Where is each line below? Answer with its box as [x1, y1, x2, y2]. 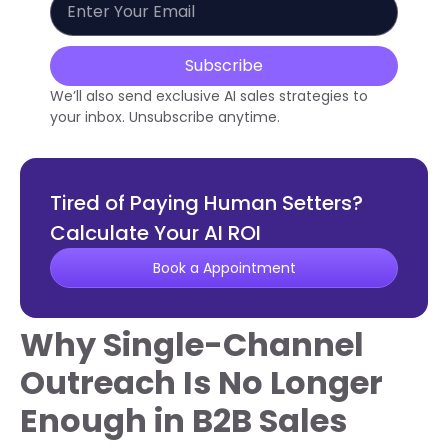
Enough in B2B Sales [20, 397, 347, 443]
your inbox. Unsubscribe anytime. [50, 106, 280, 127]
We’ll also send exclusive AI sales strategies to [50, 85, 368, 106]
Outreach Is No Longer [20, 359, 383, 405]
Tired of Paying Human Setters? [50, 188, 363, 217]
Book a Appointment [152, 257, 296, 278]
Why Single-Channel [20, 321, 364, 367]
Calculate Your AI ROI [50, 218, 261, 247]
